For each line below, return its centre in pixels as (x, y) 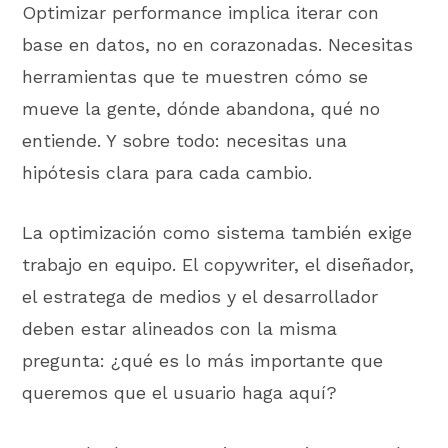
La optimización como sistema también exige (217, 233)
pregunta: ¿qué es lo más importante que (203, 361)
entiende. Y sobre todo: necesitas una (185, 141)
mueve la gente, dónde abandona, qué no (201, 109)
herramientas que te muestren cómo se (195, 77)
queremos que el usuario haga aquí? (180, 393)
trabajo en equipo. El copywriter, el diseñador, (218, 265)
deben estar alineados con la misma (180, 329)
